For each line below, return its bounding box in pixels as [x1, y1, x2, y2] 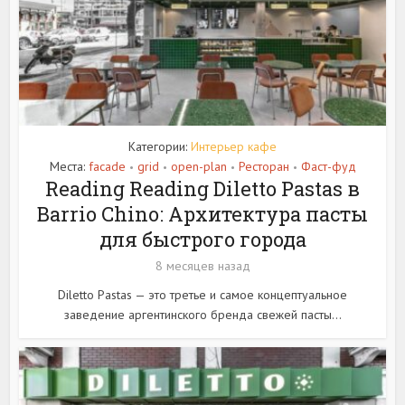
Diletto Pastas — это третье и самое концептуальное [58, 287, 347, 304]
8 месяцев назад [155, 258, 250, 275]
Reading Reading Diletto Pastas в [45, 175, 360, 202]
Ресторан [238, 158, 289, 175]
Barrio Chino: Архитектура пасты [37, 201, 368, 228]
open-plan [170, 158, 227, 175]
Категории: [128, 138, 191, 155]
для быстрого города [99, 226, 306, 253]
